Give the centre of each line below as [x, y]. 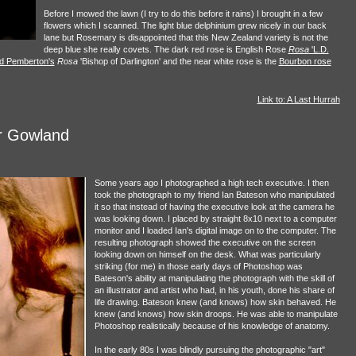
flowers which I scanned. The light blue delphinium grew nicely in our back [185, 25]
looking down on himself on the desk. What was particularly [207, 254]
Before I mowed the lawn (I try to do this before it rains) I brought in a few [183, 13]
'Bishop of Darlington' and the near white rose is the [178, 61]
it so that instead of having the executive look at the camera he [214, 206]
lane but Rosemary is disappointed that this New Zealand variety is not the [186, 37]
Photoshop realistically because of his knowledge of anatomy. [212, 325]
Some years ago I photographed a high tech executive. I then [211, 182]
